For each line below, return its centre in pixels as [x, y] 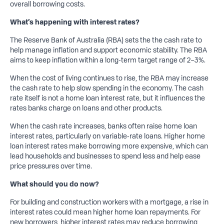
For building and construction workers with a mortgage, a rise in [109, 202]
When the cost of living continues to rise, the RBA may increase [109, 78]
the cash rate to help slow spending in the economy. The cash [106, 88]
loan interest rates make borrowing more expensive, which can [109, 146]
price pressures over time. [51, 166]
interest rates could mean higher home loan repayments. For [105, 212]
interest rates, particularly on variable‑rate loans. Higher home [107, 136]
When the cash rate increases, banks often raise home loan [103, 126]
